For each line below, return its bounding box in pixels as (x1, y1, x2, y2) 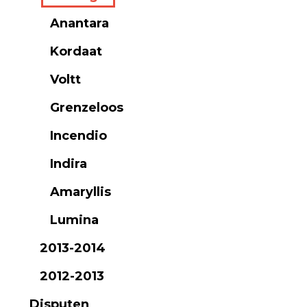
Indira (50, 156, 87, 171)
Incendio (50, 128, 107, 143)
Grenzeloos (50, 100, 123, 115)
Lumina (50, 212, 99, 228)
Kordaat (50, 44, 102, 59)
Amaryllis (50, 184, 111, 199)
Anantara (50, 16, 109, 31)
